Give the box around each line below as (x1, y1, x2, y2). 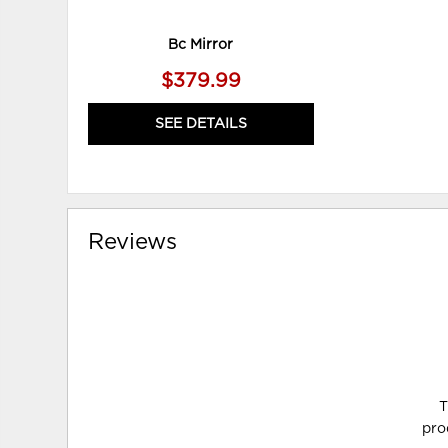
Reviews (88, 230, 178, 253)
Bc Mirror (168, 37, 234, 52)
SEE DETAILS (154, 116, 247, 131)
